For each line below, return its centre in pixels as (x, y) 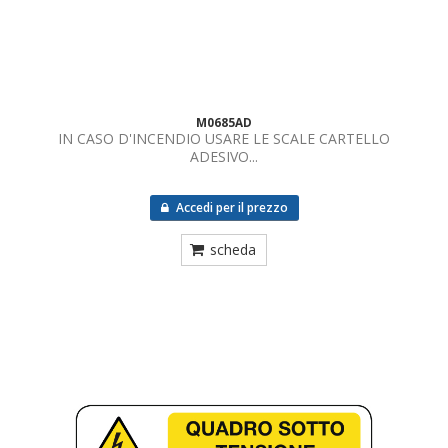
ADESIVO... (224, 156)
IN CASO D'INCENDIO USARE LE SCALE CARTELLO (224, 138)
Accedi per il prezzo (230, 207)
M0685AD (224, 122)
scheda (233, 249)
